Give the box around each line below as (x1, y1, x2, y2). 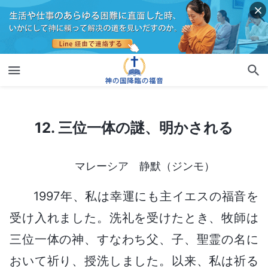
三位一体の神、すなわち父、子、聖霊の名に (10, 232, 258, 246)
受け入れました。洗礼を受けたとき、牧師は (10, 210, 258, 225)
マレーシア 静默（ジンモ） (75, 159, 215, 172)
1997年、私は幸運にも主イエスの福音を (33, 188, 258, 203)
